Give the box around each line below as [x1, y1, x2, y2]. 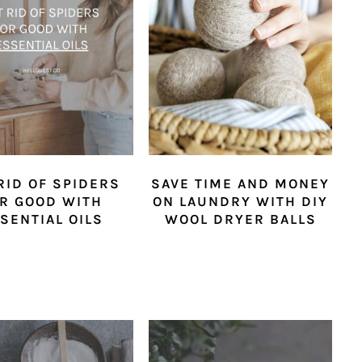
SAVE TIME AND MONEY [151, 175, 330, 192]
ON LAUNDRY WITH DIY [153, 193, 329, 210]
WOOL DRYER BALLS [164, 211, 317, 228]
